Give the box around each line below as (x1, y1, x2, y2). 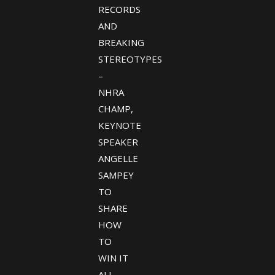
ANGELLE (98, 152, 138, 165)
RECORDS (98, 3, 141, 15)
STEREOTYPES (98, 53, 162, 65)
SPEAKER (98, 136, 138, 148)
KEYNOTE (98, 119, 141, 131)
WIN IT (98, 252, 128, 264)
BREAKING (98, 36, 144, 48)
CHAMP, (98, 103, 133, 115)
